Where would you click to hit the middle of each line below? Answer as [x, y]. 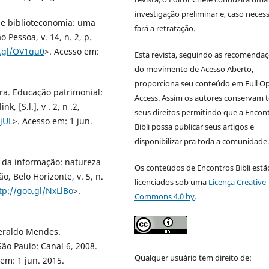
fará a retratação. [165, 28]
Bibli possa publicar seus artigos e [195, 126]
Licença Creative [237, 182]
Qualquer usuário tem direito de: [193, 257]
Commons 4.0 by [165, 196]
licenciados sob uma [172, 182]
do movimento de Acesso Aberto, [194, 69]
